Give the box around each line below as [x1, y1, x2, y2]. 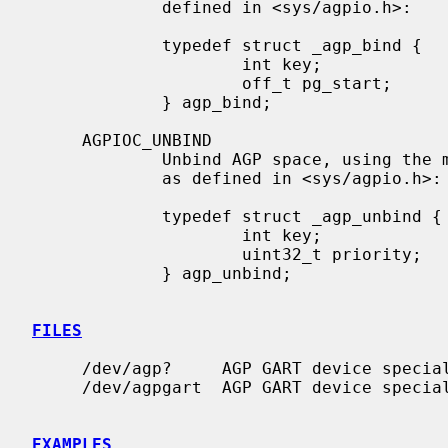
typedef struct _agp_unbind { [32, 206, 162, 226]
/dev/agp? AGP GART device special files [32, 358, 82, 378]
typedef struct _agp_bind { [32, 35, 162, 55]
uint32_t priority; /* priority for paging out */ [32, 244, 242, 264]
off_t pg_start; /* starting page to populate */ [32, 73, 242, 93]
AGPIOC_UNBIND [32, 130, 82, 150]
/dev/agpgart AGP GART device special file [32, 377, 82, 397]
